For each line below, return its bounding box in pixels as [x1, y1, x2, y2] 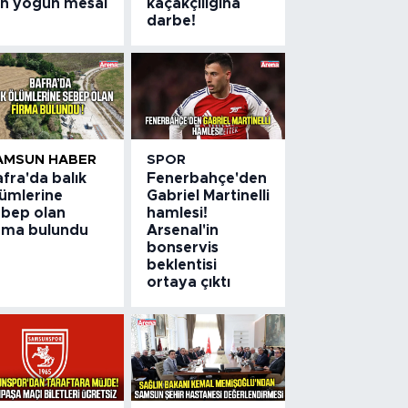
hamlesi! [147, 205, 209, 220]
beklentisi [147, 257, 218, 272]
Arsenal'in [147, 222, 219, 238]
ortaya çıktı [147, 274, 231, 290]
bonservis [147, 240, 219, 255]
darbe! [147, 13, 197, 28]
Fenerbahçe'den [147, 170, 268, 186]
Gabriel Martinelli [147, 188, 270, 203]
